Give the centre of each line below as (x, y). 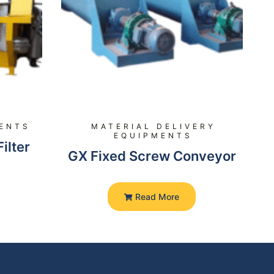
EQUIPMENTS (154, 136)
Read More (156, 197)
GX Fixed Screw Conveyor (152, 156)
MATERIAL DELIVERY (153, 127)
